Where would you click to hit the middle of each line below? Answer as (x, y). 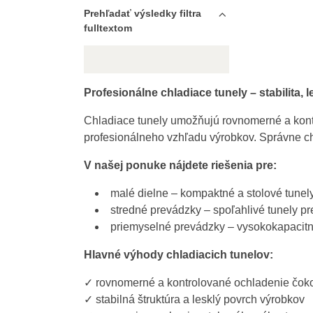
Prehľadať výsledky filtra (142, 13)
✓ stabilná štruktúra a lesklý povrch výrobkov (194, 299)
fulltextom (108, 28)
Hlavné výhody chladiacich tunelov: (178, 255)
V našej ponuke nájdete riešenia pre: (180, 165)
